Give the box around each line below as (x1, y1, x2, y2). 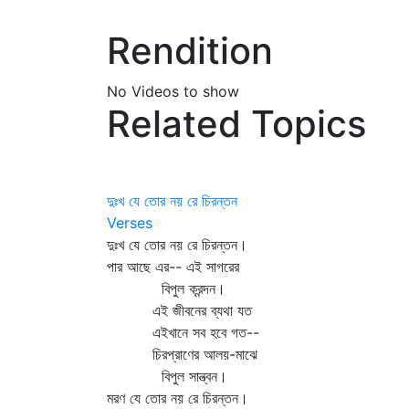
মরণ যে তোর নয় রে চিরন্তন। (107, 389, 248, 407)
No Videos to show (107, 82, 239, 100)
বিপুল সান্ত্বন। (107, 367, 227, 385)
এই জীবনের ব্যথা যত (107, 301, 252, 320)
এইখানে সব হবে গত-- (107, 323, 259, 341)
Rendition (107, 28, 273, 73)
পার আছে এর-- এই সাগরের (107, 257, 239, 276)
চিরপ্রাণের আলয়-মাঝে (107, 345, 257, 363)
